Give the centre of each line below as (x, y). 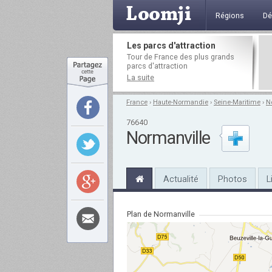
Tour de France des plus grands (181, 57)
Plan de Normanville (161, 214)
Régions (230, 15)
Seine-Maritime (237, 102)
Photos (233, 179)
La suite (141, 77)
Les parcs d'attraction (171, 46)
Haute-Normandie (181, 102)
